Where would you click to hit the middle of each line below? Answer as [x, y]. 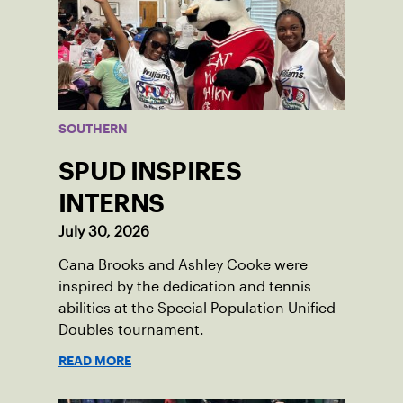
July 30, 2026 [104, 232]
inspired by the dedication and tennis [185, 287]
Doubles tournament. [131, 330]
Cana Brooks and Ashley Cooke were [183, 265]
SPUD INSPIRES [150, 171]
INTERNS [112, 204]
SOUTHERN [93, 129]
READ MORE [95, 361]
